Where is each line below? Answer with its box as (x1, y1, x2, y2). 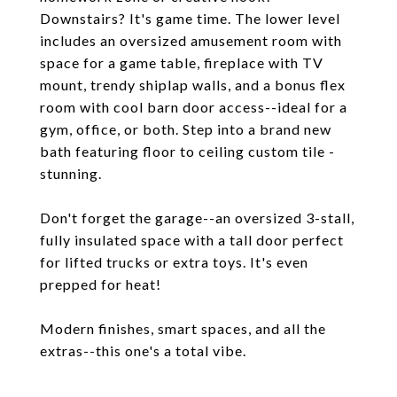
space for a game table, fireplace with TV (40, 54, 323, 71)
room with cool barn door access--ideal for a (40, 98, 347, 115)
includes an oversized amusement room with (40, 32, 342, 49)
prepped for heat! (40, 276, 161, 292)
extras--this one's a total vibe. (40, 342, 246, 359)
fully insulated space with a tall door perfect (40, 231, 344, 248)
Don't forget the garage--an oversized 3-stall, (40, 209, 354, 226)
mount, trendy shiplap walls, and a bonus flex (40, 76, 346, 93)
